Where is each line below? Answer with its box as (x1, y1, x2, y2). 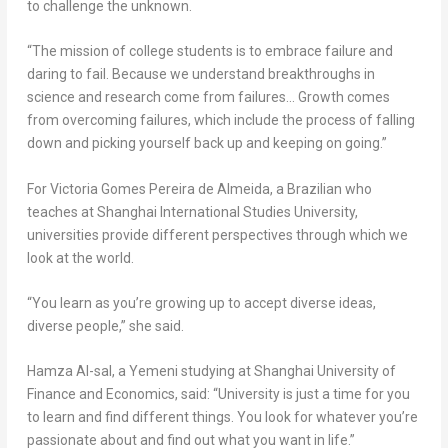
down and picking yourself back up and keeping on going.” (26, 135, 387, 152)
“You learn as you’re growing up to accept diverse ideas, (26, 295, 376, 312)
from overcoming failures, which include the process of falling (26, 112, 415, 129)
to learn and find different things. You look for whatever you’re (26, 409, 418, 426)
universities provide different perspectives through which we (26, 226, 408, 243)
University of (313, 363, 396, 380)
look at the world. (26, 249, 134, 266)
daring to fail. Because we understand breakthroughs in (26, 66, 375, 83)
